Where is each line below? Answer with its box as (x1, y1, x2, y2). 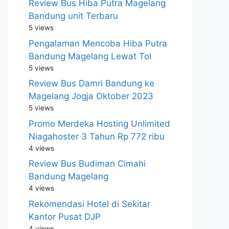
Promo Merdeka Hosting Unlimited (29, 118, 170, 129)
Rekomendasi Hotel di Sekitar (29, 198, 150, 209)
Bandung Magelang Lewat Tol (29, 51, 151, 61)
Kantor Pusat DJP (29, 211, 101, 222)
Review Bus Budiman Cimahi (29, 158, 146, 169)
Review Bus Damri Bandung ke (29, 78, 154, 88)
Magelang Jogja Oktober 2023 (29, 91, 153, 101)
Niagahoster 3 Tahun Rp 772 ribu (29, 131, 165, 142)
